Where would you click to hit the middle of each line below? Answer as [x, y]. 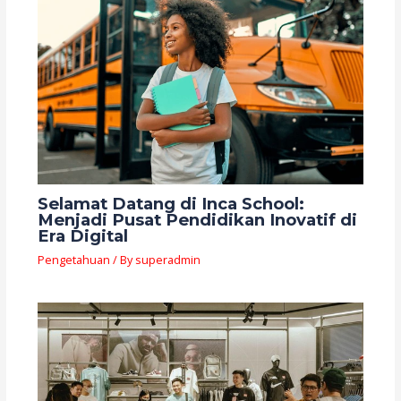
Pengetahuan [73, 259]
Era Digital [82, 236]
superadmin [167, 259]
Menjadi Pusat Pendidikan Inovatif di [197, 220]
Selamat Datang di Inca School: [171, 204]
